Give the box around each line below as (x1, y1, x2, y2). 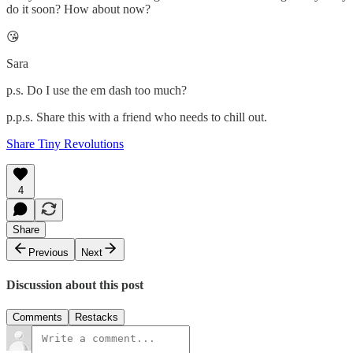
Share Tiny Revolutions (6, 137, 124, 151)
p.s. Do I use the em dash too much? (6, 84, 187, 98)
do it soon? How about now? (6, 2, 150, 17)
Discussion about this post (6, 277, 143, 292)
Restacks (75, 310, 118, 323)
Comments (13, 310, 62, 323)
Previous (28, 247, 69, 259)
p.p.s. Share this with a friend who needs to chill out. (6, 110, 267, 124)
